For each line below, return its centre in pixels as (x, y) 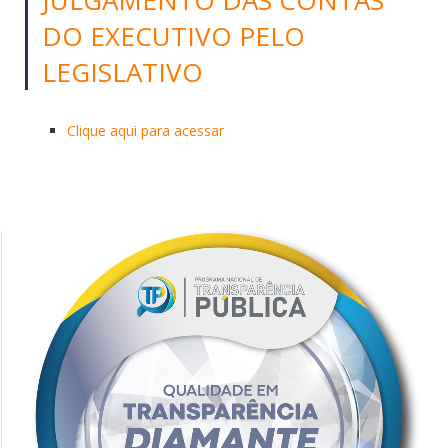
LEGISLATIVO (122, 71)
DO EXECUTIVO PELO (173, 35)
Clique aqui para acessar (145, 130)
